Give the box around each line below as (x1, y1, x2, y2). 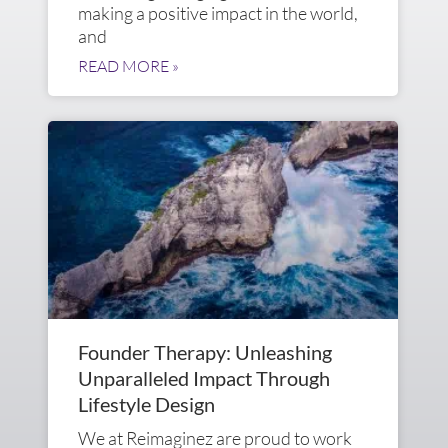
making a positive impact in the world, (78, 2, 358, 25)
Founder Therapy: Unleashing (78, 339, 332, 364)
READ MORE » (78, 56, 179, 77)
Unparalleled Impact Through (78, 365, 330, 390)
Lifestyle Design (78, 391, 215, 416)
